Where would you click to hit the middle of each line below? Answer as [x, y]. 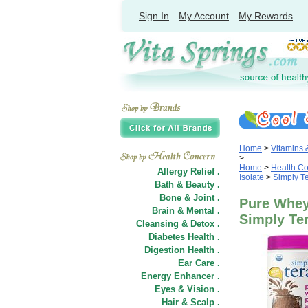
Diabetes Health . [184, 237]
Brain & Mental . [186, 211]
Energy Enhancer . [180, 276]
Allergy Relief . [189, 172]
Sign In [154, 16]
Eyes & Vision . [187, 289]
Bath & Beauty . [187, 185]
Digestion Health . [182, 250]
